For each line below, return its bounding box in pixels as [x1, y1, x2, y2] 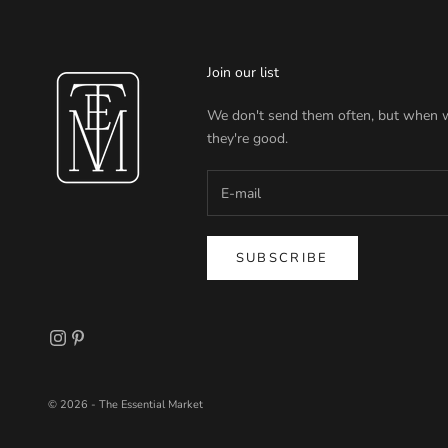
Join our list [206, 63, 279, 83]
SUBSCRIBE [235, 248, 329, 267]
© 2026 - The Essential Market [48, 396, 203, 412]
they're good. [206, 129, 288, 149]
